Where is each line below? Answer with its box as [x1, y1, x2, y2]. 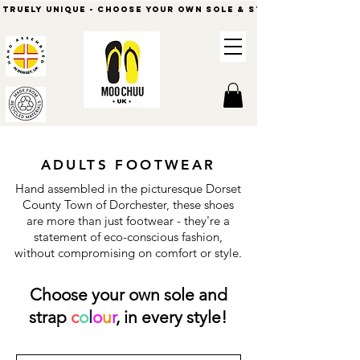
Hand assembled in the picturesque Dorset [15, 181, 241, 197]
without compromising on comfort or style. [14, 245, 242, 261]
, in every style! [116, 307, 227, 328]
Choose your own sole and [29, 284, 227, 305]
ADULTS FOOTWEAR [40, 157, 216, 174]
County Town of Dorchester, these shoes [22, 197, 234, 213]
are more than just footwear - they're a [27, 213, 230, 229]
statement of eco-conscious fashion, [34, 229, 223, 245]
